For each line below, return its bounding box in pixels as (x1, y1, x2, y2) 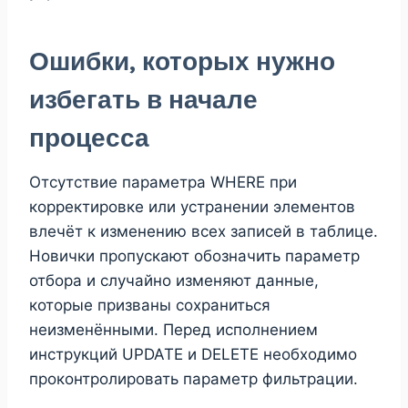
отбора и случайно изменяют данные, (29, 270, 319, 290)
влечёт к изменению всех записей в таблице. (29, 221, 378, 240)
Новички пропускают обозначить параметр (29, 246, 360, 265)
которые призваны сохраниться (29, 295, 270, 314)
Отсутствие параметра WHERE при (29, 172, 297, 191)
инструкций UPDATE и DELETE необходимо (29, 344, 357, 363)
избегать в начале (29, 84, 258, 115)
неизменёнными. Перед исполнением (29, 320, 318, 339)
